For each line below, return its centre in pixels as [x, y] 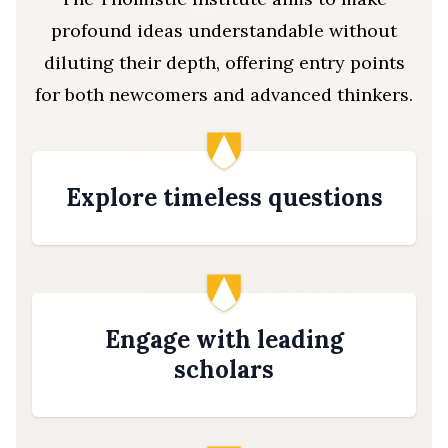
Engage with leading [224, 340]
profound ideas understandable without [224, 31]
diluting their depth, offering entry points [224, 63]
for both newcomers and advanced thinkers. [224, 95]
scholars [224, 370]
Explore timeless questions [224, 198]
